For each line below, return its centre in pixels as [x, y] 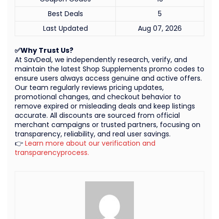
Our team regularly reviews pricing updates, [89, 88]
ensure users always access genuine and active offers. [108, 78]
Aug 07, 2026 [160, 29]
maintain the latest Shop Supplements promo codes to [109, 69]
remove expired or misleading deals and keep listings [105, 106]
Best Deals [65, 14]
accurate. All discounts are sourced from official [97, 116]
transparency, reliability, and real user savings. [93, 134]
